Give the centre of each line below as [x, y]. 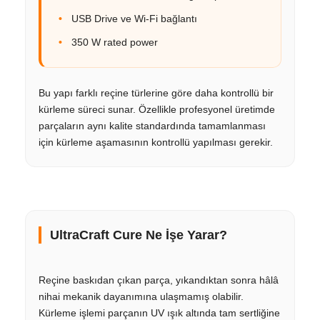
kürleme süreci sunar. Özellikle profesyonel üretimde [157, 109]
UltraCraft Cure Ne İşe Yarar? [139, 235]
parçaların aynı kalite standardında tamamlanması [152, 125]
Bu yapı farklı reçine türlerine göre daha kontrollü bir [156, 92]
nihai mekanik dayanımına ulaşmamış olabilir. [141, 296]
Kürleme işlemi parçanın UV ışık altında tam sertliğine [159, 312]
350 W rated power [115, 42]
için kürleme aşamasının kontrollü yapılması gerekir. [156, 142]
